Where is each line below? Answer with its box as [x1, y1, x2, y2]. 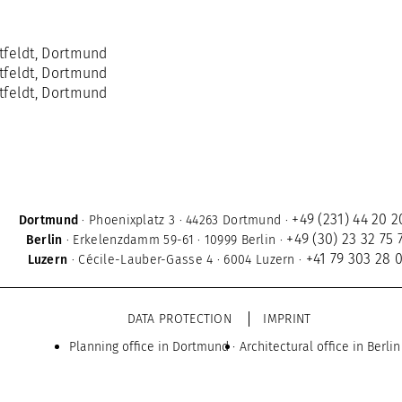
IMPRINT [263, 311, 311, 327]
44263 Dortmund [181, 213, 285, 228]
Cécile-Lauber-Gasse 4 [74, 252, 217, 267]
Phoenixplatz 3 [84, 213, 179, 228]
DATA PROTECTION [127, 311, 232, 327]
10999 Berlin [200, 232, 280, 248]
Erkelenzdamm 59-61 [69, 232, 198, 248]
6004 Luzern [220, 252, 300, 267]
